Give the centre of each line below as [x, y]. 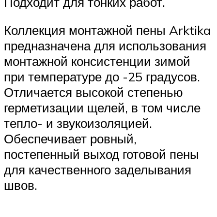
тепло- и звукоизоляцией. [78, 123]
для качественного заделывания [98, 169]
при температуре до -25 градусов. [102, 76]
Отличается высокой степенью [93, 92]
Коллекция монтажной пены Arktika [107, 30]
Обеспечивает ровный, [70, 138]
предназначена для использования [105, 45]
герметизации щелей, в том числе [102, 107]
